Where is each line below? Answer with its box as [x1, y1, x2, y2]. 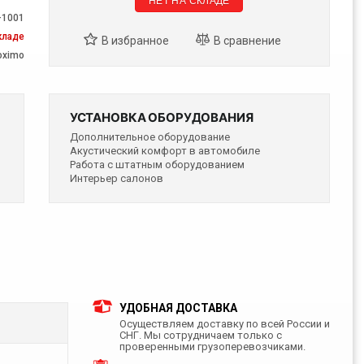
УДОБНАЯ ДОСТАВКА [119, 301, 237, 314]
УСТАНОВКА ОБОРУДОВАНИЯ [69, 109, 253, 125]
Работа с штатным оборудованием [69, 158, 245, 171]
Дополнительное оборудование [69, 130, 230, 143]
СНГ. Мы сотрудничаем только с [119, 328, 282, 341]
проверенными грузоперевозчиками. [119, 340, 305, 353]
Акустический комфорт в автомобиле [69, 144, 260, 157]
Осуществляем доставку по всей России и [119, 317, 330, 330]
